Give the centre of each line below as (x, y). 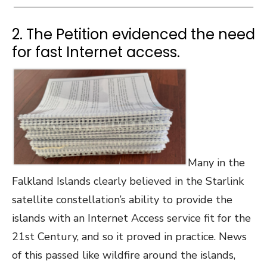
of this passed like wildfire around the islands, (124, 255)
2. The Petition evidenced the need (133, 34)
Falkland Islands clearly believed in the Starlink (128, 181)
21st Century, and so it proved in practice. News (129, 236)
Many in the (216, 162)
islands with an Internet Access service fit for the (131, 218)
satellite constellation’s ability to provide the (122, 199)
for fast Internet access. (96, 52)
